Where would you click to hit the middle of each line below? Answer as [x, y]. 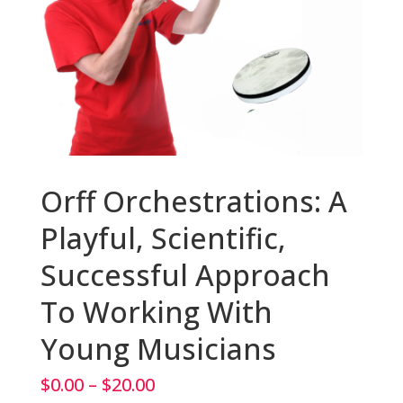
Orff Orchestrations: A [193, 201]
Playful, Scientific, [163, 238]
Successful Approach [185, 275]
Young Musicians [158, 349]
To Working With [156, 312]
